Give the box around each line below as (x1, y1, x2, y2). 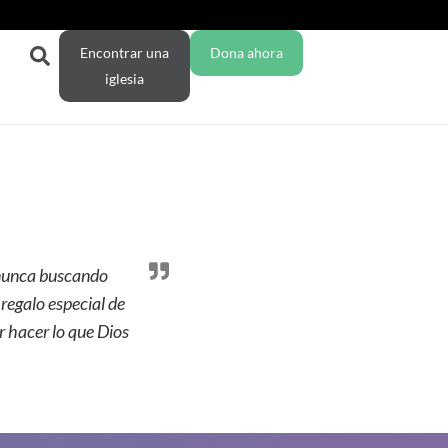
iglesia (105, 70, 145, 87)
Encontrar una (80, 44, 170, 61)
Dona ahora (209, 44, 283, 61)
